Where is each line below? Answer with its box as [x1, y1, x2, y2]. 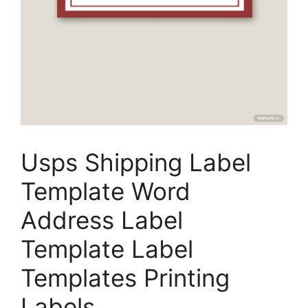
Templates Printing [21, 263, 230, 292]
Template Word [21, 176, 190, 206]
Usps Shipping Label [21, 147, 251, 177]
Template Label [21, 234, 193, 263]
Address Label [21, 205, 183, 234]
